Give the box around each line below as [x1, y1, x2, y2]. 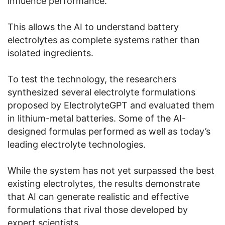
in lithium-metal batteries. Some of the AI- [8, 113, 186, 124]
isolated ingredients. [8, 47, 93, 58]
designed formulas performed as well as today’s [8, 126, 210, 137]
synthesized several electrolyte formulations [8, 86, 195, 97]
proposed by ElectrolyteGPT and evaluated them [8, 99, 214, 110]
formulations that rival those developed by [8, 204, 188, 215]
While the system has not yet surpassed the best [8, 165, 214, 176]
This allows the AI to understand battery [8, 21, 179, 32]
